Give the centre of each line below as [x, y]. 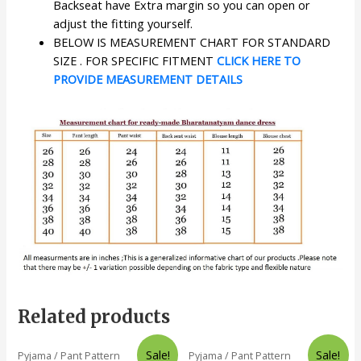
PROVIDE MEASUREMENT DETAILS [148, 79]
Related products [94, 317]
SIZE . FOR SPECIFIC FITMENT [135, 61]
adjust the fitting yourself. [123, 24]
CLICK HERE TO [259, 61]
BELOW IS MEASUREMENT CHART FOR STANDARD [192, 42]
